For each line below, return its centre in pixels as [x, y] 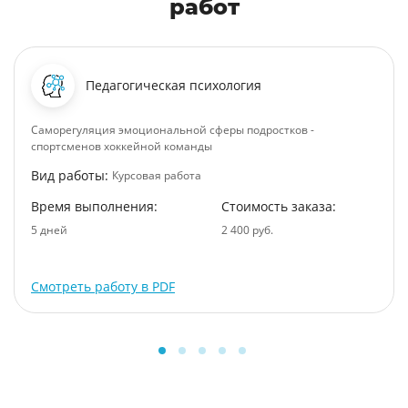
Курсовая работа [157, 175]
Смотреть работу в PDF [103, 286]
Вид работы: [70, 175]
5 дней [49, 230]
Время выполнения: [94, 206]
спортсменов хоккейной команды [122, 146]
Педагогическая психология [173, 85]
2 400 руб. [247, 230]
